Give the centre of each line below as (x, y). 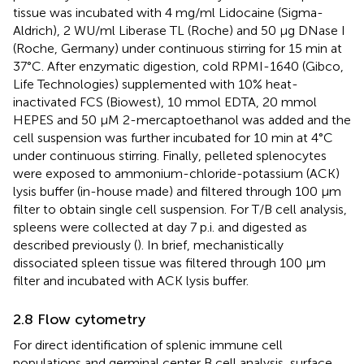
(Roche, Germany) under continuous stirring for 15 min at (178, 48)
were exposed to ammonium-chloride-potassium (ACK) (176, 173)
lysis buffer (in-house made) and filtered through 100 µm (177, 191)
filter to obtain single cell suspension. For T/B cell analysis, (180, 209)
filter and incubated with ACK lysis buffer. (131, 280)
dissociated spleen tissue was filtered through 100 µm (169, 262)
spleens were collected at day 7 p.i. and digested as (160, 227)
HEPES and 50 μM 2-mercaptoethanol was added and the (182, 119)
